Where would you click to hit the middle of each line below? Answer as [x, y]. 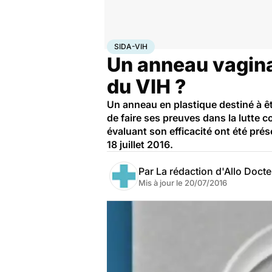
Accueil [120, 44]
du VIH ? [147, 87]
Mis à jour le [161, 183]
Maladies [168, 44]
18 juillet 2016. [140, 144]
